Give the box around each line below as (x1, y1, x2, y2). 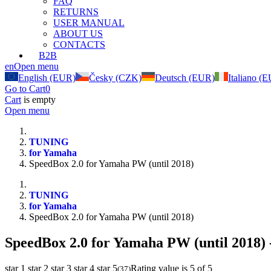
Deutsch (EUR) (155, 73, 215, 83)
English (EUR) (18, 73, 76, 83)
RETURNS (53, 7, 99, 17)
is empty (21, 94, 56, 105)
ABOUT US (53, 28, 103, 39)
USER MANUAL (53, 18, 125, 28)
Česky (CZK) (89, 73, 142, 83)
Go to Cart (5, 83, 45, 94)
